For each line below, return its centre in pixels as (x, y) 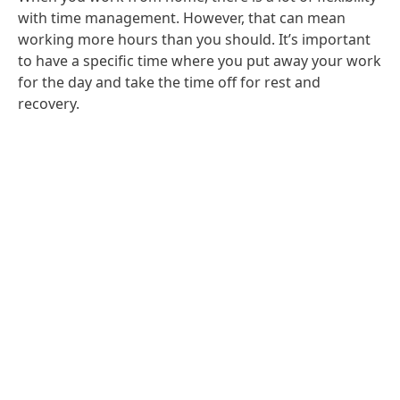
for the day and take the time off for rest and (169, 82)
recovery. (49, 103)
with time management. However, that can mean (182, 17)
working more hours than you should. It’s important (194, 39)
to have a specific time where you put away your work (200, 60)
